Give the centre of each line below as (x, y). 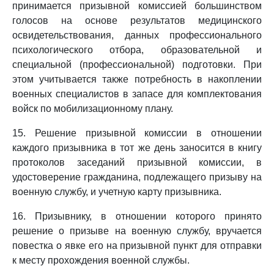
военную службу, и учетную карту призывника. (117, 192)
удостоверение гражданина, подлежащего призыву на (137, 177)
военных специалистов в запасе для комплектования (137, 94)
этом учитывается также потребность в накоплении (137, 79)
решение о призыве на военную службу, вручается (137, 231)
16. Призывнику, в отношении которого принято (137, 216)
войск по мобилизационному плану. (93, 109)
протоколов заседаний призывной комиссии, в (137, 162)
